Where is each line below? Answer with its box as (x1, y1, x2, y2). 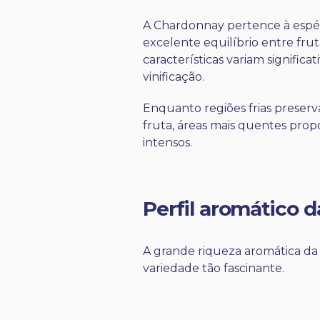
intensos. (143, 136, 192, 150)
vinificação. (143, 70, 204, 84)
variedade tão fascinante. (143, 261, 284, 276)
